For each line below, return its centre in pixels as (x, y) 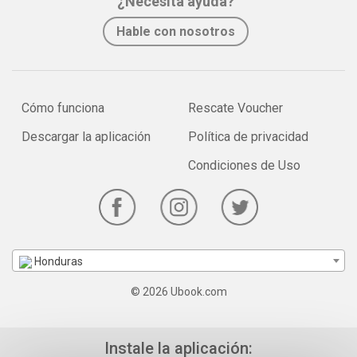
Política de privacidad (248, 137)
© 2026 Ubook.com (178, 292)
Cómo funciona (63, 108)
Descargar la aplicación (86, 137)
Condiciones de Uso (244, 166)
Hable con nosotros (175, 32)
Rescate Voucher (235, 108)
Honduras (57, 262)
